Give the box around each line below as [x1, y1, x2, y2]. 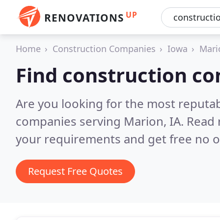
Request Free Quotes [28, 165, 123, 178]
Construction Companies [53, 43, 156, 55]
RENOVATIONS [44, 11, 124, 25]
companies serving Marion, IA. [16, 113, 187, 129]
